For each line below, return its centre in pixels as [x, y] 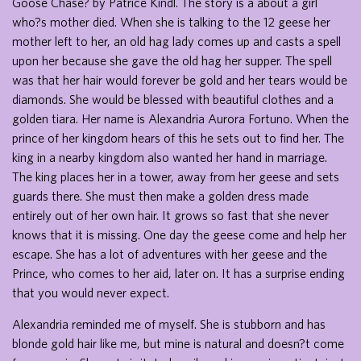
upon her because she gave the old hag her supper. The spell [172, 60]
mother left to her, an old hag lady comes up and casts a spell [176, 41]
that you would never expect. [91, 293]
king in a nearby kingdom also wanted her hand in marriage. [170, 157]
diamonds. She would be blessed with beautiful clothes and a [173, 99]
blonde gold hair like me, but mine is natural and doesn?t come [178, 343]
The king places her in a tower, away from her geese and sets [176, 176]
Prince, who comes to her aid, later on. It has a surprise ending [178, 273]
